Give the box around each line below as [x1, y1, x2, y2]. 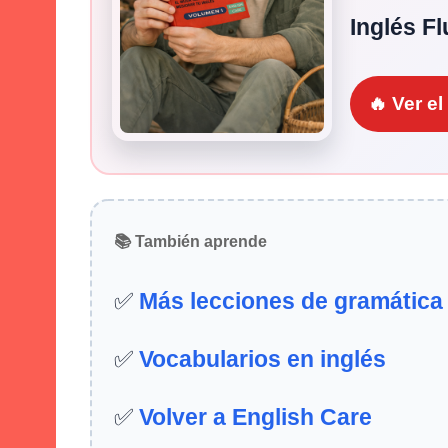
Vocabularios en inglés [139, 345, 386, 372]
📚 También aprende [114, 231, 267, 250]
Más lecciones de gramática [139, 287, 443, 314]
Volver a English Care [139, 403, 372, 430]
